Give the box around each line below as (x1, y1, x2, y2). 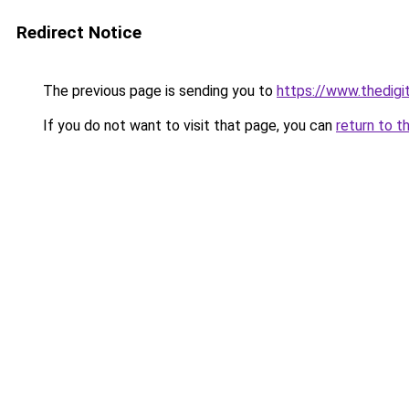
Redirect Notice (16, 22, 142, 43)
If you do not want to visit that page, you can (39, 117, 336, 134)
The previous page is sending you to (39, 82, 277, 100)
